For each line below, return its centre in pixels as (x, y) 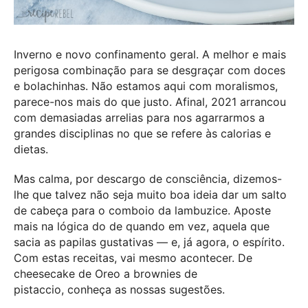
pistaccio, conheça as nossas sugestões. (119, 290)
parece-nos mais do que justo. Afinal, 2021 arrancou (150, 101)
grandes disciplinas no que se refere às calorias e (142, 133)
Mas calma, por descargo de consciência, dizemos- (148, 179)
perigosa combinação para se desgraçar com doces (150, 70)
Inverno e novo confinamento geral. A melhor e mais (150, 54)
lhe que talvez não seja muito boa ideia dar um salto (150, 195)
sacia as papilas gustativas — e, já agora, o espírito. (149, 242)
